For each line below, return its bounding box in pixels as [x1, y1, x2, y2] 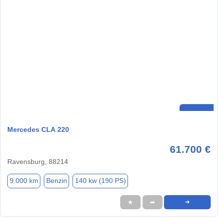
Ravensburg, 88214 [7, 157, 68, 165]
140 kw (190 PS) [74, 177, 126, 185]
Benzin [46, 177, 67, 185]
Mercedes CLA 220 [7, 125, 69, 133]
